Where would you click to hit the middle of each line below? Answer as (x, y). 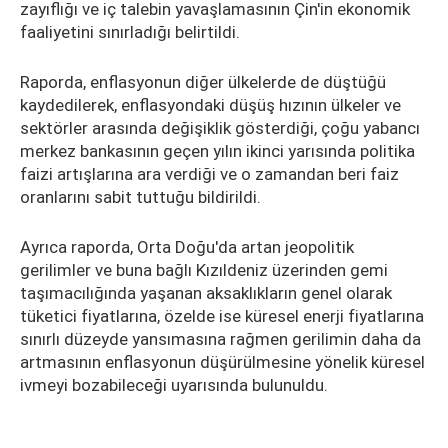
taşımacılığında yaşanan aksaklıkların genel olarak (206, 293)
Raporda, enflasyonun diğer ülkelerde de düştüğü (203, 82)
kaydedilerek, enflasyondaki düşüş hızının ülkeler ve (210, 105)
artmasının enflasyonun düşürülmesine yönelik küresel (222, 362)
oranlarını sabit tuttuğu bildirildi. (140, 197)
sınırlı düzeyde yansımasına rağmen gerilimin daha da (220, 339)
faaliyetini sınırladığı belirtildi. (130, 32)
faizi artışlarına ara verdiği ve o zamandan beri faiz (209, 174)
